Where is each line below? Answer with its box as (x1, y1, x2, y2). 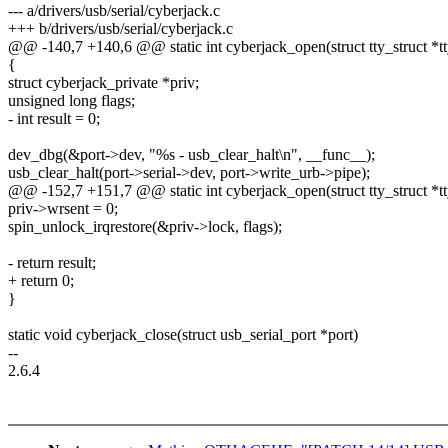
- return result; (8, 254, 96, 272)
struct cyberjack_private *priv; (8, 74, 199, 92)
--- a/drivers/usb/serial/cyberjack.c (8, 2, 220, 20)
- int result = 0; (8, 110, 100, 128)
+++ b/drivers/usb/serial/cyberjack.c (8, 20, 233, 38)
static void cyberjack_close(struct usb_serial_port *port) (8, 326, 358, 344)
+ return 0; (8, 272, 74, 290)
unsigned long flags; (8, 92, 135, 110)
